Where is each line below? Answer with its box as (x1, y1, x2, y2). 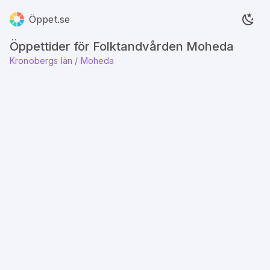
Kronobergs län (10, 55, 73, 66)
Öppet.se (29, 13, 71, 25)
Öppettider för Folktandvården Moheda (10, 39, 234, 54)
